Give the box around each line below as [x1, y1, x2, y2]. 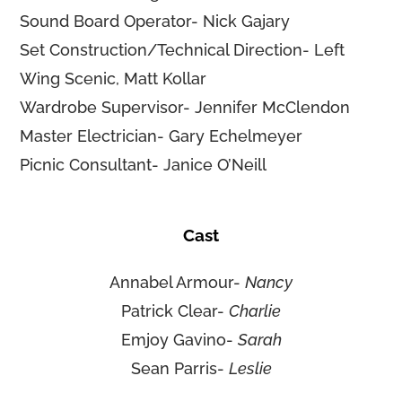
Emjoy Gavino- [120, 330, 238, 350]
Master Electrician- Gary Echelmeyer [20, 127, 303, 146]
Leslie [228, 359, 272, 379]
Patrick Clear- [121, 301, 229, 321]
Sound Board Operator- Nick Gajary [20, 12, 291, 31]
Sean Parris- [130, 359, 229, 379]
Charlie [229, 301, 281, 321]
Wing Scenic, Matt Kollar [20, 69, 207, 89]
